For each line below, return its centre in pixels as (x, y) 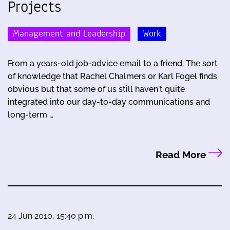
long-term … (31, 114)
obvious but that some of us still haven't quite (96, 89)
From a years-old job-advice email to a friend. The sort (113, 63)
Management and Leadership (69, 33)
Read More (182, 154)
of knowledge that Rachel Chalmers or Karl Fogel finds (112, 76)
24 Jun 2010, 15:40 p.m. (51, 216)
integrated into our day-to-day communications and (109, 102)
